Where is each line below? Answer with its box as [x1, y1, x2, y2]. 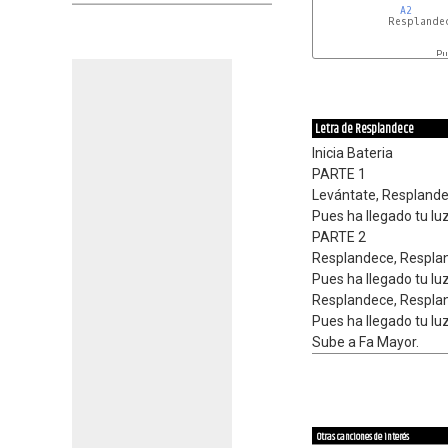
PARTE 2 [312, 229, 366, 245]
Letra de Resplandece [315, 119, 414, 139]
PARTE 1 [312, 166, 366, 182]
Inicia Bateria [312, 145, 393, 161]
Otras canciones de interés [317, 428, 409, 445]
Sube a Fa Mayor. [312, 334, 419, 350]
